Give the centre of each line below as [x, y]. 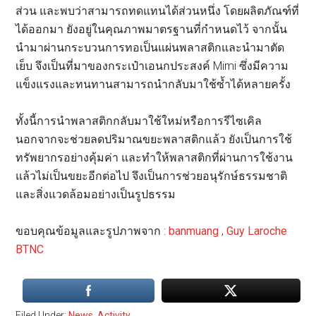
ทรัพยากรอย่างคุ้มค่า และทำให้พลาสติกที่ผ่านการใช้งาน [154, 157]
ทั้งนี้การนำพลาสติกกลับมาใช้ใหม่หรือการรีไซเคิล [139, 121]
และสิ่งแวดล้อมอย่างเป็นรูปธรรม [96, 194]
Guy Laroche [257, 231]
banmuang [194, 231]
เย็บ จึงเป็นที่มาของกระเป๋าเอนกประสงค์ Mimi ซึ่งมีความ [152, 66]
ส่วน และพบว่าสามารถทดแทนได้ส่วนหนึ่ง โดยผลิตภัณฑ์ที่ [158, 11]
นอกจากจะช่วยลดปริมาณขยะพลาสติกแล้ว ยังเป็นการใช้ [154, 139]
